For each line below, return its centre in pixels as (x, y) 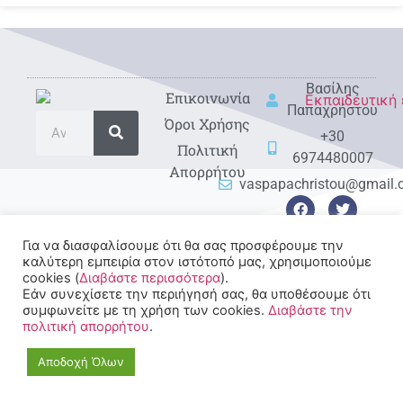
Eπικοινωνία (207, 98)
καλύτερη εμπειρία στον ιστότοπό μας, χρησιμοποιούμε (197, 262)
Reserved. (119, 324)
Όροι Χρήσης (208, 124)
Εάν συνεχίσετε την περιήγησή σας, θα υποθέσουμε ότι (197, 294)
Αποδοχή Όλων (81, 362)
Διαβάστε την (310, 310)
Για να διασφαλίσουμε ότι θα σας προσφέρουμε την (183, 246)
